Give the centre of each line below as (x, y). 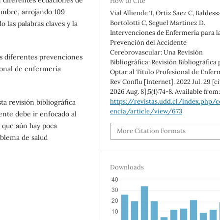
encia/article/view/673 (146, 111)
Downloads (127, 167)
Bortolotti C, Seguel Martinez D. (158, 23)
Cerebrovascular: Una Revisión (157, 52)
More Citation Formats (151, 131)
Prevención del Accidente (149, 42)
